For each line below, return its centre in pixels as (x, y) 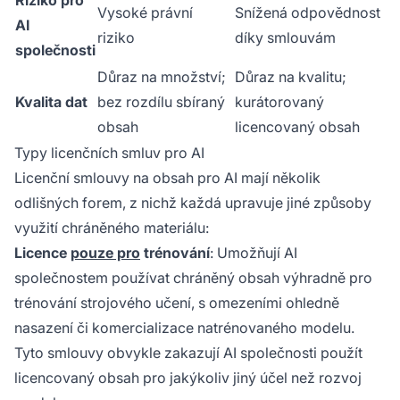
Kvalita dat (51, 102)
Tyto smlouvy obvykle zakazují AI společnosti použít (188, 353)
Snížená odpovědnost (308, 12)
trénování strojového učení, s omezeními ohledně (177, 303)
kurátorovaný (279, 102)
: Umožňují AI (254, 253)
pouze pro (105, 253)
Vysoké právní (145, 12)
